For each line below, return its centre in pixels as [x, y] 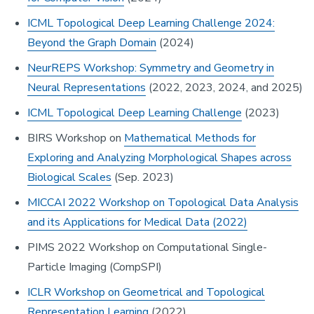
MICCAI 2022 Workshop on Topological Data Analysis [163, 203]
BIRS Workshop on [76, 138]
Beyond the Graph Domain [92, 43]
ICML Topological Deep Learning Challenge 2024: [151, 23]
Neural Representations [87, 88]
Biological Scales [69, 178]
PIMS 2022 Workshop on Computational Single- [147, 248]
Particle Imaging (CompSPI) [95, 267]
